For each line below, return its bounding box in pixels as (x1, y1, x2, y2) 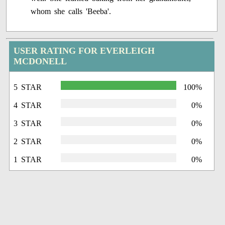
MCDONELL (14, 56, 67, 67)
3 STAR (14, 119, 42, 128)
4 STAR (14, 101, 42, 110)
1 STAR (14, 155, 42, 164)
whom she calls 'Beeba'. (31, 7, 111, 16)
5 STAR (14, 83, 42, 92)
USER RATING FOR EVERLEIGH (14, 46, 155, 56)
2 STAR (14, 137, 42, 146)
